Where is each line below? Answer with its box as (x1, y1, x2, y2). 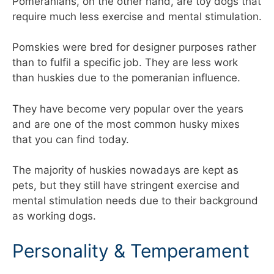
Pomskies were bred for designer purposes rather (12, 41, 256, 54)
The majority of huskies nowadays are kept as (12, 164, 239, 177)
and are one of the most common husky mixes (12, 117, 240, 130)
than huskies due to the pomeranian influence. (12, 72, 240, 84)
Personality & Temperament (12, 239, 250, 262)
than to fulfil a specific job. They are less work (12, 56, 238, 69)
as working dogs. (12, 210, 96, 223)
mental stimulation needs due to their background (12, 194, 258, 207)
